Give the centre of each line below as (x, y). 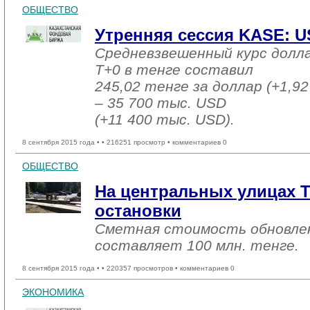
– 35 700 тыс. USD (161, 103)
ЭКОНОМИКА (53, 292)
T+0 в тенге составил (174, 70)
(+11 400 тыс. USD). (165, 119)
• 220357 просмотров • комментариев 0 (168, 268)
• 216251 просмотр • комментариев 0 (164, 142)
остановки (138, 211)
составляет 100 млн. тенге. (197, 245)
